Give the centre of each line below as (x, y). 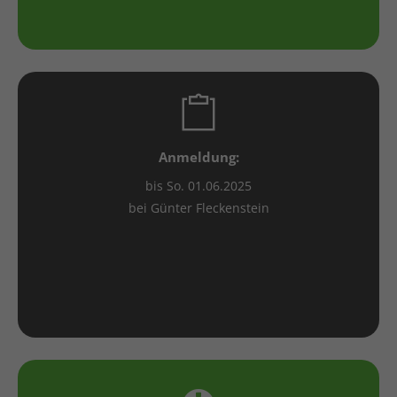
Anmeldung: (198, 156)
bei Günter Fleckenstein (198, 207)
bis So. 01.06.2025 (198, 185)
